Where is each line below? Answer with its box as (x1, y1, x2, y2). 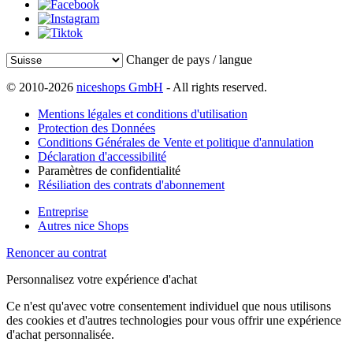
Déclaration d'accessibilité (38, 150, 166, 164)
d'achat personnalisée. (6, 328, 114, 342)
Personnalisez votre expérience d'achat (6, 273, 197, 287)
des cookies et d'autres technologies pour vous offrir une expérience (6, 314, 341, 328)
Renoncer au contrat (6, 246, 106, 260)
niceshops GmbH (76, 80, 163, 95)
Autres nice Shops (38, 219, 128, 233)
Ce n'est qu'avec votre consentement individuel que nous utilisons (6, 299, 331, 314)
